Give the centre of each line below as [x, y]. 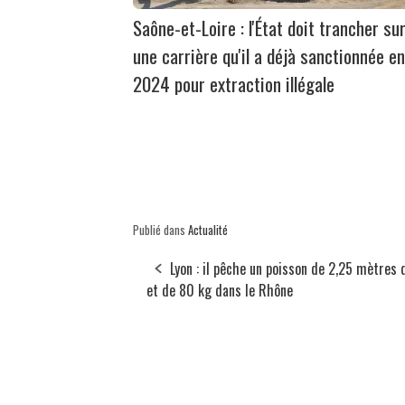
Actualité [208, 230]
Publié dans [160, 230]
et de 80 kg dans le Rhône [220, 291]
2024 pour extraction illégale [234, 84]
